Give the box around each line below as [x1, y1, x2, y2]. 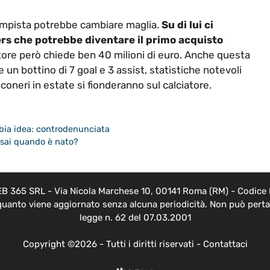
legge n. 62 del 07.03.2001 [79, 212, 191, 223]
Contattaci [202, 239, 248, 250]
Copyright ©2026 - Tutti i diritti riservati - [22, 239, 203, 250]
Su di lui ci [162, 18, 213, 31]
